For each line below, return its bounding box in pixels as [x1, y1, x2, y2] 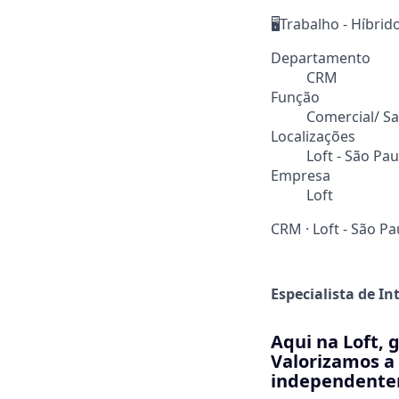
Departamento [271, 48, 370, 68]
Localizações [271, 126, 355, 146]
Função [271, 87, 320, 107]
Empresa [271, 166, 330, 185]
